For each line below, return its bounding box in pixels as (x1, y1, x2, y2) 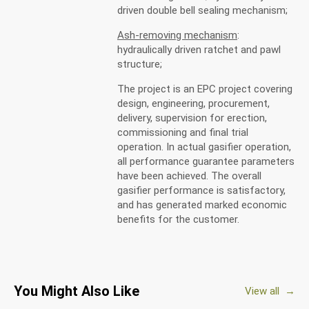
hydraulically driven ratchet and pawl (117, 43, 281, 56)
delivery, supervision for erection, (117, 112, 267, 124)
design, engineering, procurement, (117, 97, 270, 110)
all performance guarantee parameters (117, 155, 295, 168)
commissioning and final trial (117, 126, 248, 139)
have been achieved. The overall (117, 170, 261, 182)
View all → (245, 284, 295, 297)
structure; (117, 58, 162, 70)
